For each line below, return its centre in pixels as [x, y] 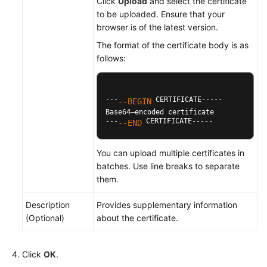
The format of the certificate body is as [173, 45]
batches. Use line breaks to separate [168, 166]
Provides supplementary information [167, 205]
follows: [111, 58]
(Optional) [45, 218]
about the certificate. [137, 218]
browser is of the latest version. [157, 27]
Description [48, 205]
